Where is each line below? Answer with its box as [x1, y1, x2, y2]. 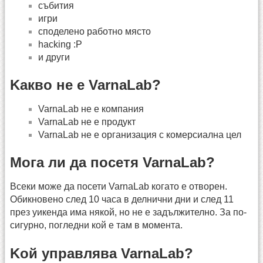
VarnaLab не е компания [38, 103, 144, 114]
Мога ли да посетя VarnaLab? [10, 154, 215, 171]
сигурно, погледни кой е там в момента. [10, 220, 183, 231]
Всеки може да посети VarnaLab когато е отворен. [10, 181, 227, 192]
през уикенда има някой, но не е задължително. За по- [10, 207, 247, 218]
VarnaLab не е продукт [38, 116, 136, 127]
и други [38, 52, 70, 62]
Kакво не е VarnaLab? [10, 76, 161, 93]
